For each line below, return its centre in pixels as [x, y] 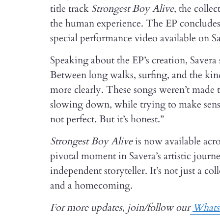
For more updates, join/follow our [120, 207]
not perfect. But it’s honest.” [107, 119]
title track [71, 9]
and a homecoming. [91, 185]
